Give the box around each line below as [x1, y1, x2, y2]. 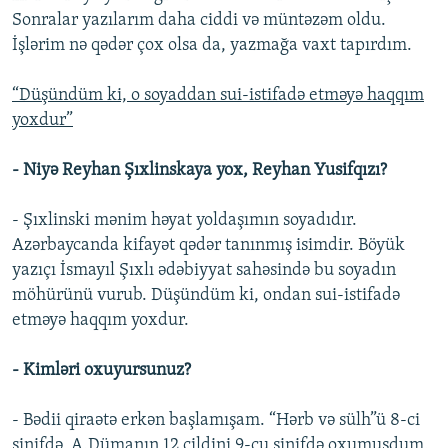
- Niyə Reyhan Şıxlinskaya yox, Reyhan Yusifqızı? [12, 161, 387, 181]
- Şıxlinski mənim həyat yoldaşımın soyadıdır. [12, 211, 357, 231]
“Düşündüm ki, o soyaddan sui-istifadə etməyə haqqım [12, 86, 424, 106]
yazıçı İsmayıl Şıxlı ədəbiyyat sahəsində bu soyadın [12, 261, 396, 281]
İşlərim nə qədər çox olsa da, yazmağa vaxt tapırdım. [12, 36, 412, 56]
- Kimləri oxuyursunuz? [12, 361, 191, 381]
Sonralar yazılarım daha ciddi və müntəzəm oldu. [12, 11, 386, 31]
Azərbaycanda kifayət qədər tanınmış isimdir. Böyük [12, 236, 405, 256]
